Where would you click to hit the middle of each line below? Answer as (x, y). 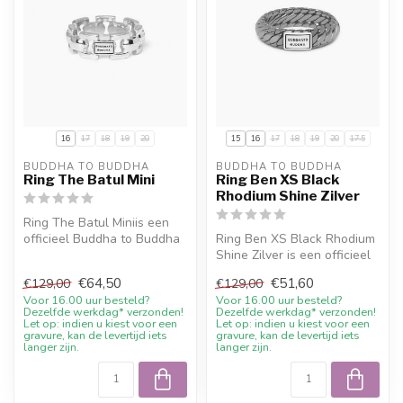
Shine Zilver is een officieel (293, 255)
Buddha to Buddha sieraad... (296, 271)
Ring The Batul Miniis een (96, 222)
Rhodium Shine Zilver (288, 195)
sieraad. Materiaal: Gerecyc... (105, 255)
